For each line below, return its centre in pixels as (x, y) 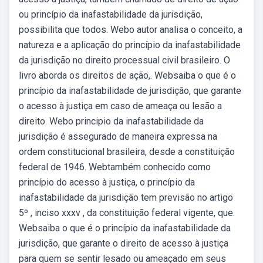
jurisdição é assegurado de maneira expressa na (118, 136)
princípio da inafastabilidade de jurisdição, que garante (130, 91)
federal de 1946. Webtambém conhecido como (115, 167)
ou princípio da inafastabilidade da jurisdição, (111, 14)
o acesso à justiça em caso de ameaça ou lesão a (120, 106)
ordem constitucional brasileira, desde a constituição (127, 152)
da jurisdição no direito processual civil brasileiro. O (124, 60)
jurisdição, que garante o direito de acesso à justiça (124, 243)
